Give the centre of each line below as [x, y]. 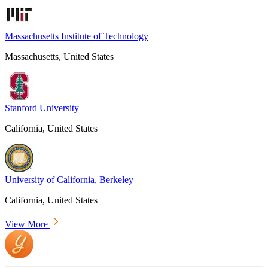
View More [28, 224]
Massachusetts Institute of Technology [77, 36]
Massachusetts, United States [59, 57]
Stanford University [42, 108]
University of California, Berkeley [69, 180]
